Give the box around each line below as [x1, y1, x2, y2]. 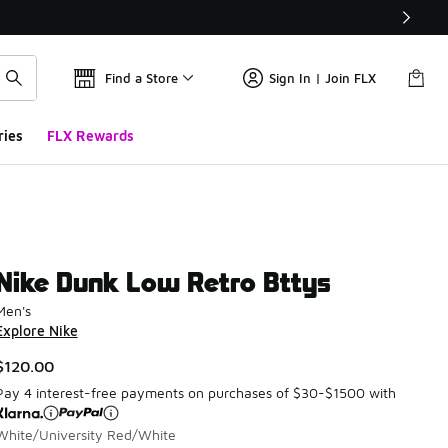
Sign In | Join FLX [269, 70, 376, 86]
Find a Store [105, 70, 178, 86]
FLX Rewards [46, 127, 134, 144]
